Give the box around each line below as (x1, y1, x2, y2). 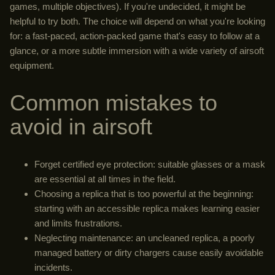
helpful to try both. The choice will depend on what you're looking (10, 15, 265, 26)
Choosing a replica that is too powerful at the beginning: (34, 188, 254, 199)
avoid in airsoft (10, 114, 152, 140)
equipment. (10, 60, 54, 71)
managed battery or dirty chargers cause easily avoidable (34, 247, 263, 258)
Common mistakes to (10, 90, 217, 116)
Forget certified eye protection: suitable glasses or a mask (34, 159, 265, 170)
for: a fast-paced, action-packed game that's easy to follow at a (10, 30, 260, 41)
